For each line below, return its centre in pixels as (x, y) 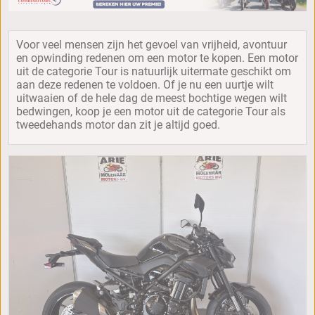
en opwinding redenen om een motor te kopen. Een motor (157, 58)
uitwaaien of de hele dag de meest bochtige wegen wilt (152, 98)
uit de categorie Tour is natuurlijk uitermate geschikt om (154, 71)
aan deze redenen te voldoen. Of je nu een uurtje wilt (145, 84)
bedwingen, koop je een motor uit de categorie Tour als (151, 111)
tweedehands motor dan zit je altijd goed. (118, 124)
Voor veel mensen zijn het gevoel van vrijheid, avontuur (152, 44)
